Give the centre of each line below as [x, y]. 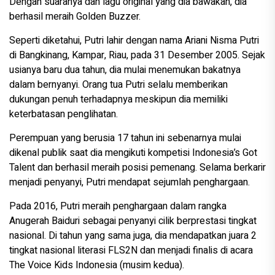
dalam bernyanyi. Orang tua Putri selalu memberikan [118, 85]
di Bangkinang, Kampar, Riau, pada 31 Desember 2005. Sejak [137, 56]
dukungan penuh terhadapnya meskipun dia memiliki [118, 100]
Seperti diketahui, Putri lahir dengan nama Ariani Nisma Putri [134, 41]
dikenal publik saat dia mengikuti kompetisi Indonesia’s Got [133, 153]
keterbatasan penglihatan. [64, 114]
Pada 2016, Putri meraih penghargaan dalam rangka [118, 207]
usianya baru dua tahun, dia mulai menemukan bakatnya [125, 70]
